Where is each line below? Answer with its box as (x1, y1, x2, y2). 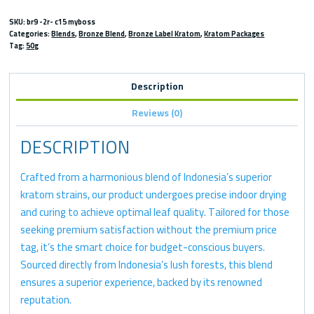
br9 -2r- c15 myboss (27, 15, 96, 29)
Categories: (9, 27, 52, 41)
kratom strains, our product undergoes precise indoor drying (20, 184, 287, 205)
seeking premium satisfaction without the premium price (20, 219, 278, 240)
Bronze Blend (78, 27, 125, 41)
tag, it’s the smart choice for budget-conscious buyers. (20, 237, 266, 258)
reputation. (20, 289, 72, 310)
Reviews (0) (132, 104, 182, 123)
